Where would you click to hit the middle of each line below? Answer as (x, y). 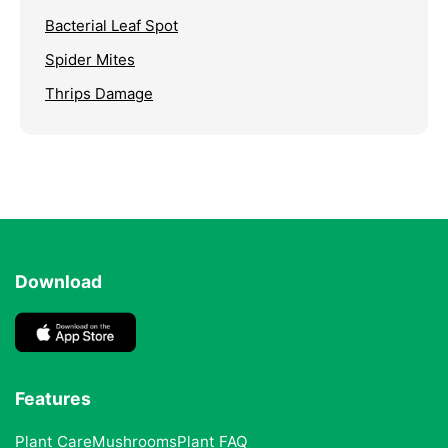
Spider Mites (90, 59)
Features (53, 398)
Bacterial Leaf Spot (111, 25)
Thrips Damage (99, 93)
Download (58, 281)
